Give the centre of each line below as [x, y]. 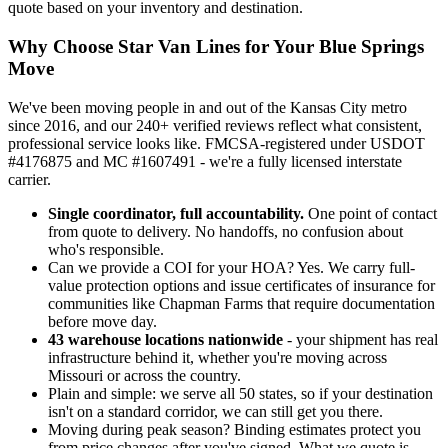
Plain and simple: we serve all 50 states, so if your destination [240, 393]
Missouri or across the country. [144, 375]
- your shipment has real [360, 339]
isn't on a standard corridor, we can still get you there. [215, 411]
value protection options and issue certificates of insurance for [241, 285]
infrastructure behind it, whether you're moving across [217, 357]
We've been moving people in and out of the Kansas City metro [207, 107]
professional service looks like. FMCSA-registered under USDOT [216, 143]
